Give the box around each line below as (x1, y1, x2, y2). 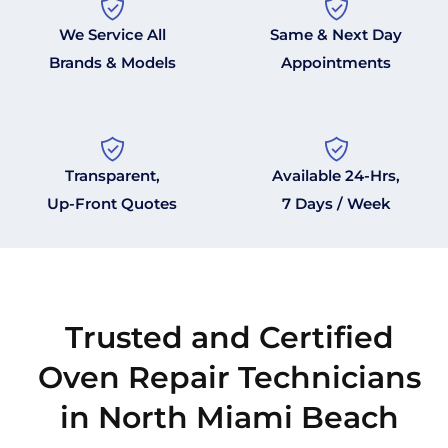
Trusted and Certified (64, 319, 394, 357)
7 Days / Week (281, 194, 391, 214)
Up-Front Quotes (47, 194, 177, 214)
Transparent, (64, 166, 160, 186)
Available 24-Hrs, (272, 166, 400, 186)
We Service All (58, 25, 166, 45)
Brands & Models (48, 53, 176, 73)
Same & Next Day (270, 25, 402, 45)
